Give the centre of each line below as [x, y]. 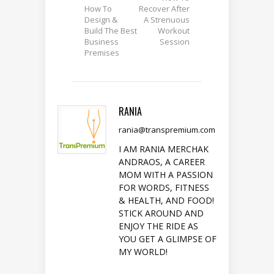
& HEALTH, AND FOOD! [166, 201]
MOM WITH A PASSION [166, 175]
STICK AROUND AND [161, 213]
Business [102, 42]
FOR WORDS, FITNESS [164, 188]
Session [175, 42]
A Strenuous [167, 20]
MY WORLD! [143, 252]
